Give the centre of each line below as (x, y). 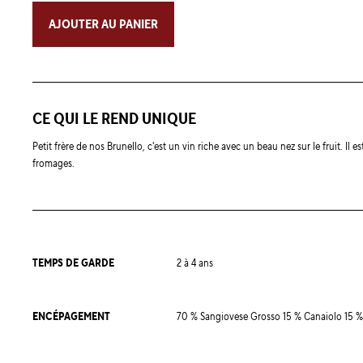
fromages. (53, 164)
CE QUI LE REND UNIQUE (114, 119)
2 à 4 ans (195, 263)
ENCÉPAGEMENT (71, 317)
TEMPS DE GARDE (73, 263)
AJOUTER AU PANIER (103, 24)
